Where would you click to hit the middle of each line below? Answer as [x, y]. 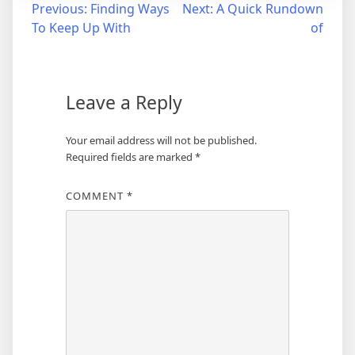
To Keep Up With [81, 28]
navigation [59, 41]
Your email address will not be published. [161, 141]
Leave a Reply [124, 103]
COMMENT [96, 196]
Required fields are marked [130, 157]
